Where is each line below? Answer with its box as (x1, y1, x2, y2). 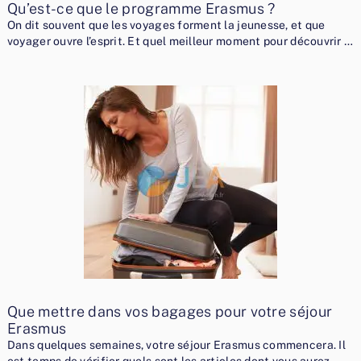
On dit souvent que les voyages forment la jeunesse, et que (6, 19, 326, 32)
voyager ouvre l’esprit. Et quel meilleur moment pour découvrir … (6, 35, 354, 48)
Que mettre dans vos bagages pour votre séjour (6, 303, 333, 321)
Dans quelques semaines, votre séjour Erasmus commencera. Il (6, 338, 346, 352)
